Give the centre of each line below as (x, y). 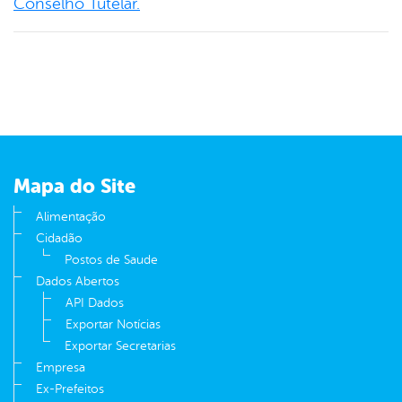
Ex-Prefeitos (70, 389)
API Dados (95, 303)
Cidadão (59, 239)
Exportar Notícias (113, 325)
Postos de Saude (111, 260)
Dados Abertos (78, 282)
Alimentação (71, 217)
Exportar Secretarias (120, 346)
